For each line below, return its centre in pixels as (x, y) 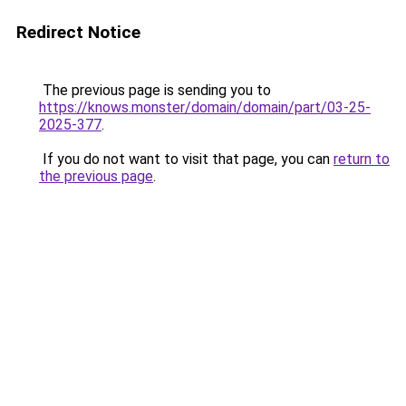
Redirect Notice (78, 32)
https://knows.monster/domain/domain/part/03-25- (205, 107)
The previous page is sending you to (155, 90)
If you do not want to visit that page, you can (186, 159)
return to (362, 159)
